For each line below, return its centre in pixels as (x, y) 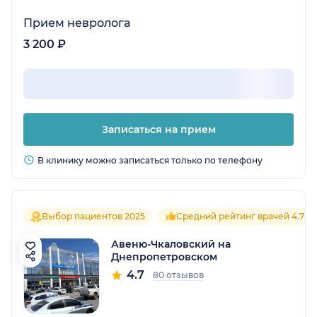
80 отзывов (178, 275)
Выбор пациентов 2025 (93, 217)
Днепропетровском (164, 257)
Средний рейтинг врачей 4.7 (240, 217)
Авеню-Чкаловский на (171, 244)
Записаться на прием (158, 130)
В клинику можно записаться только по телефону (150, 161)
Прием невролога (77, 23)
